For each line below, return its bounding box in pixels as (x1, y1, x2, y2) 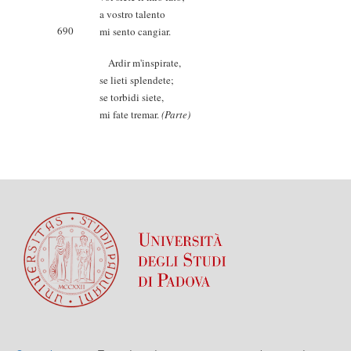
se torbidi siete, (100, 90, 164, 104)
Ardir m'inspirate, (100, 56, 181, 70)
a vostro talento (100, 7, 165, 21)
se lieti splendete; (100, 73, 174, 87)
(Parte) (161, 107, 190, 121)
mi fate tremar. (100, 107, 161, 121)
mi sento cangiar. (100, 24, 171, 38)
